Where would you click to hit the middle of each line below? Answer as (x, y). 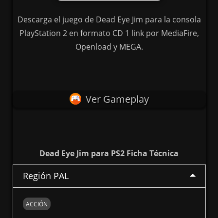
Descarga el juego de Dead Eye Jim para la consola (109, 20)
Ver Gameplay (117, 99)
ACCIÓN (36, 204)
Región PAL (45, 176)
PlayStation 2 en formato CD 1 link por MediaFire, (109, 33)
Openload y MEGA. (109, 47)
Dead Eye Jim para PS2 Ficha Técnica (109, 154)
